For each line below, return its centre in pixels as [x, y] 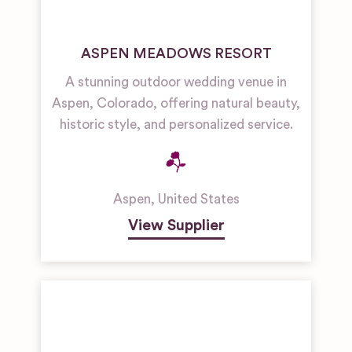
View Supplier [176, 225]
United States [198, 199]
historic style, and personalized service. [176, 125]
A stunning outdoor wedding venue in [176, 82]
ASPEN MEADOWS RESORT [176, 53]
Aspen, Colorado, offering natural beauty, [176, 103]
